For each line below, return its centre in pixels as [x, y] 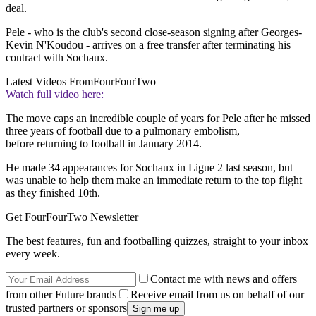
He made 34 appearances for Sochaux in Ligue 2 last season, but [149, 168]
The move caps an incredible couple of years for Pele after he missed [158, 119]
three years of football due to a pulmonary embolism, [123, 131]
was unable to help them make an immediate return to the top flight [154, 181]
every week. [33, 254]
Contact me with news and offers [224, 279]
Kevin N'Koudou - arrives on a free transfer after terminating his [148, 45]
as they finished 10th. [53, 193]
